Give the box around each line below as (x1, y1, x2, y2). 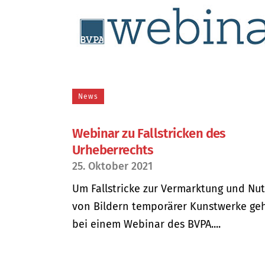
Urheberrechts (72, 141, 154, 158)
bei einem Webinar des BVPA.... (72, 217, 221, 231)
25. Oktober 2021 (72, 159, 153, 173)
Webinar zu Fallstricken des (72, 125, 226, 141)
